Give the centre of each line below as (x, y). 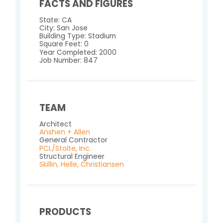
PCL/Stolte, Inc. (65, 148)
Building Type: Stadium (77, 36)
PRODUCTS (65, 212)
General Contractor (73, 140)
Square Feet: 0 (64, 44)
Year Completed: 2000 (78, 52)
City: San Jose (63, 28)
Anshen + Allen (64, 132)
